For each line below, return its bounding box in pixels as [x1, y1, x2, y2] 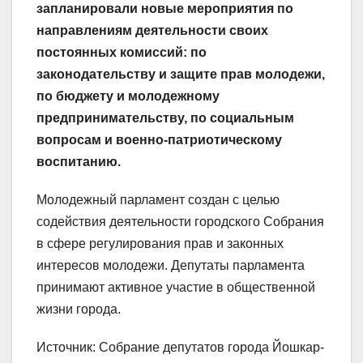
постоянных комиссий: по [36, 45, 207, 60]
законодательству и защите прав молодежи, [36, 67, 325, 82]
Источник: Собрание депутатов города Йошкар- [36, 340, 324, 355]
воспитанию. [36, 155, 121, 169]
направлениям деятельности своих [36, 23, 268, 38]
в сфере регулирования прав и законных [36, 237, 284, 251]
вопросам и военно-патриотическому [36, 133, 282, 147]
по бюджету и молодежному [36, 89, 220, 104]
